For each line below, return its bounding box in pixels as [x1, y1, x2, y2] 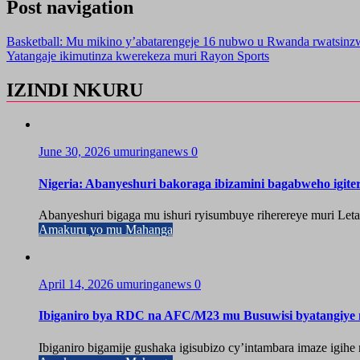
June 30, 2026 [39, 145, 113, 159]
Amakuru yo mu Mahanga [39, 222, 173, 236]
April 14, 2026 [39, 276, 117, 291]
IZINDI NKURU [6, 79, 143, 100]
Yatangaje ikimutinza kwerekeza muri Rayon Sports [6, 48, 269, 63]
